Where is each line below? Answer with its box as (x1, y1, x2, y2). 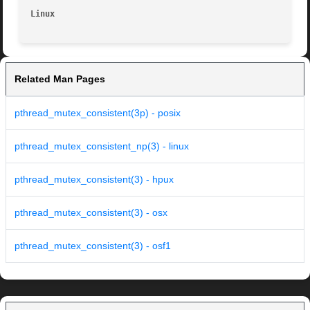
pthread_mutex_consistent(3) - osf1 (15, 240, 171, 252)
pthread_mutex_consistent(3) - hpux (15, 174, 174, 185)
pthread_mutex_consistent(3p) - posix (15, 107, 181, 119)
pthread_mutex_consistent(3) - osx (15, 207, 167, 219)
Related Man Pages (15, 73, 105, 85)
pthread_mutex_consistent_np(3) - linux (15, 140, 189, 152)
